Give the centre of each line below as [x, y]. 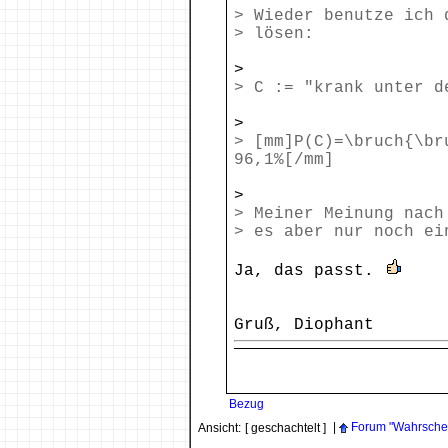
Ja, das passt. [309, 271]
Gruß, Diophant [304, 325]
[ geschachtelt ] [285, 428]
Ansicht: [219, 428]
